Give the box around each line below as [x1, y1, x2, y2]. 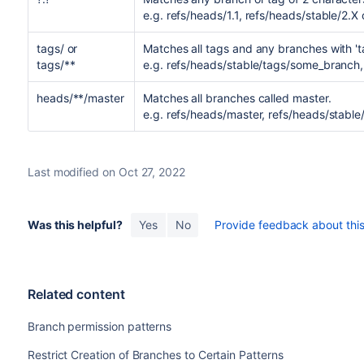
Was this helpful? [27, 218, 123, 232]
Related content [27, 286, 125, 302]
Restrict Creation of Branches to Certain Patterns [27, 348, 284, 362]
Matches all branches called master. [142, 91, 331, 105]
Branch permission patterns [27, 319, 172, 333]
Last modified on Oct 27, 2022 [27, 165, 185, 179]
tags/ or [36, 41, 78, 55]
